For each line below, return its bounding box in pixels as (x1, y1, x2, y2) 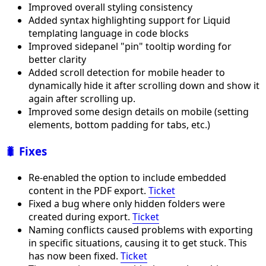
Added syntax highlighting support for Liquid (28, 13, 230, 27)
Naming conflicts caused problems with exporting (28, 223, 253, 237)
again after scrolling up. (28, 91, 135, 105)
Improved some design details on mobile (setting (28, 104, 249, 118)
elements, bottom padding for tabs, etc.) (28, 118, 210, 131)
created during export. (28, 210, 132, 224)
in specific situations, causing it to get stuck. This (28, 236, 247, 250)
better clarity (28, 52, 86, 66)
